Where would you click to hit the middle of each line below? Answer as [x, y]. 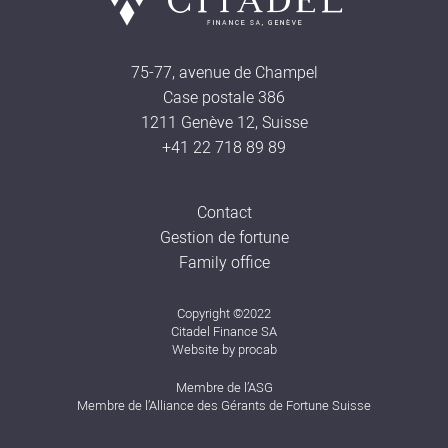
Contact [224, 212]
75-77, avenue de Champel [224, 72]
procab [257, 349]
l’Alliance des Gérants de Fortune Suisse [258, 405]
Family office [224, 262]
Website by [204, 349]
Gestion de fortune [224, 237]
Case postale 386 [224, 97]
